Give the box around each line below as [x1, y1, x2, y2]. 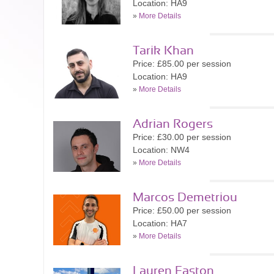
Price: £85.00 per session [133, 59, 231, 68]
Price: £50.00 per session [133, 206, 231, 215]
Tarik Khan [133, 45, 194, 57]
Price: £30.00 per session [133, 132, 231, 142]
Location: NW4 [133, 145, 190, 155]
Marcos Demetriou [133, 191, 237, 204]
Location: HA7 [133, 218, 187, 228]
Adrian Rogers [133, 118, 213, 130]
